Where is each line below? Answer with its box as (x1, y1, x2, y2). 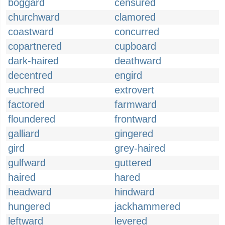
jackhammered (115, 201, 180, 212)
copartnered (8, 41, 62, 52)
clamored (115, 12, 156, 23)
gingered (115, 128, 153, 139)
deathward (115, 55, 161, 66)
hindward (115, 186, 155, 197)
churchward (8, 12, 60, 23)
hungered (8, 201, 50, 212)
